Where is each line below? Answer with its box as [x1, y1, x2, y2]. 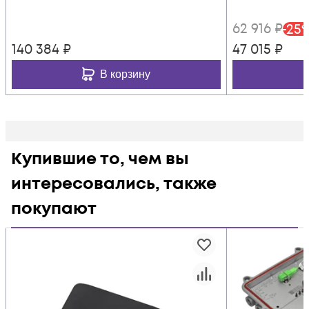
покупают [11, 197, 97, 220]
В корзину [100, 68, 150, 80]
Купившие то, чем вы [11, 148, 189, 170]
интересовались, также [11, 172, 217, 195]
